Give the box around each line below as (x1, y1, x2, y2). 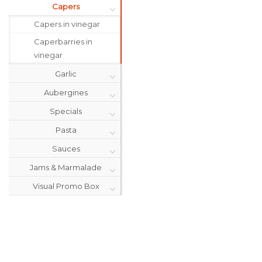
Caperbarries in (34, 37, 92, 46)
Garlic (55, 69, 77, 78)
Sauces (51, 144, 80, 153)
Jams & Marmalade (30, 163, 102, 172)
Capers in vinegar (34, 19, 100, 29)
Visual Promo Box (32, 181, 99, 191)
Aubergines (44, 88, 88, 97)
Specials (50, 106, 82, 116)
